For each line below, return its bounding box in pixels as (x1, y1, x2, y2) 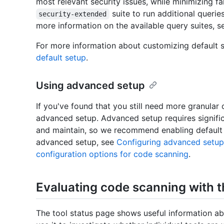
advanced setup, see (36, 137, 116, 147)
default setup (36, 52, 86, 63)
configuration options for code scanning (36, 149, 188, 159)
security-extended (38, 10, 107, 18)
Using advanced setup (36, 79, 145, 92)
